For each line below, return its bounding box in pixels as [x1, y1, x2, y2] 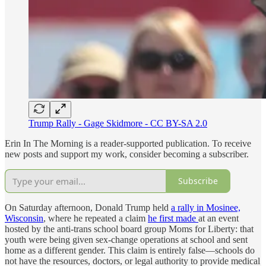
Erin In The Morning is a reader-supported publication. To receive [5, 138, 251, 148]
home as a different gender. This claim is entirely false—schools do [5, 245, 255, 255]
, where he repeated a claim [43, 213, 148, 223]
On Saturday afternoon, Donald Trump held [5, 202, 171, 213]
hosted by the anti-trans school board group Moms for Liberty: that [5, 223, 254, 234]
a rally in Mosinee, [171, 202, 240, 213]
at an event [198, 213, 239, 223]
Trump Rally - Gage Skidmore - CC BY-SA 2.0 [28, 118, 207, 128]
